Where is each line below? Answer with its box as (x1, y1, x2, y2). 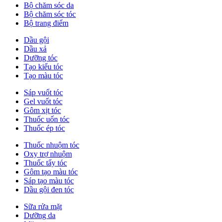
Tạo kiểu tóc (24, 62, 63, 71)
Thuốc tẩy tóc (24, 159, 67, 167)
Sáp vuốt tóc (24, 88, 63, 97)
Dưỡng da (24, 211, 55, 220)
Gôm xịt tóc (24, 106, 61, 115)
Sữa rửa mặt (24, 202, 62, 211)
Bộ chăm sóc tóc (24, 10, 76, 19)
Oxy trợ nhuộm (24, 150, 72, 159)
